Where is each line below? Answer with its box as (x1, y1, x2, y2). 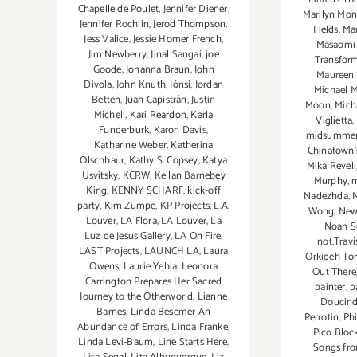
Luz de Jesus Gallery (84, 227, 171, 245)
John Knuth (116, 76, 166, 93)
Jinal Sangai (151, 45, 202, 63)
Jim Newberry (88, 45, 147, 63)
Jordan (194, 76, 223, 93)
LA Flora (120, 212, 157, 229)
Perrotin (304, 309, 339, 327)
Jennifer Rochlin (79, 15, 150, 33)
